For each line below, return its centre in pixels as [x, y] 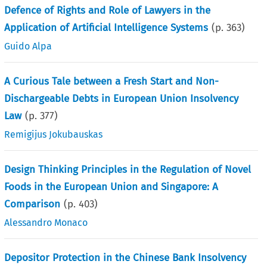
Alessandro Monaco [46, 222]
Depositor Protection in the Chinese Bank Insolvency [125, 257]
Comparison [32, 204]
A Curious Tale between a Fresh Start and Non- [112, 81]
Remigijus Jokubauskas [54, 134]
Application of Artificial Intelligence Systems [106, 27]
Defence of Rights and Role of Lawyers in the [108, 10]
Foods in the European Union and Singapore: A [111, 187]
